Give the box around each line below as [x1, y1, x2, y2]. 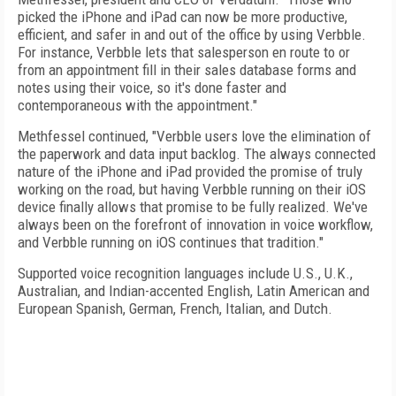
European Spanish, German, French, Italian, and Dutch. [18, 300, 332, 317]
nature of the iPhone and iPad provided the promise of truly [18, 163, 362, 180]
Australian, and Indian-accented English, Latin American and [18, 282, 369, 300]
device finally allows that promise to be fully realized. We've [18, 198, 368, 216]
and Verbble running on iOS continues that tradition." [18, 233, 324, 251]
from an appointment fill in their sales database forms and [18, 61, 356, 79]
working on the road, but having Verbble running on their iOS [18, 180, 366, 198]
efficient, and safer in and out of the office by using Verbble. [18, 26, 366, 43]
